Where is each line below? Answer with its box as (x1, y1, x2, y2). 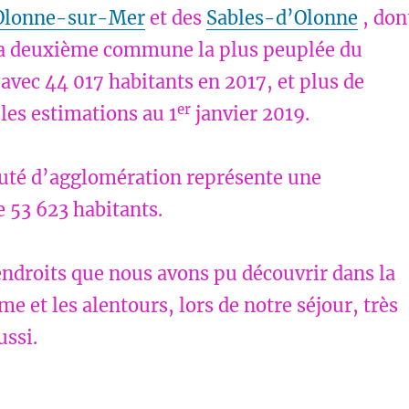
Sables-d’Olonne (205, 6, 358, 30)
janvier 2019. (190, 102, 309, 126)
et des (144, 6, 206, 30)
